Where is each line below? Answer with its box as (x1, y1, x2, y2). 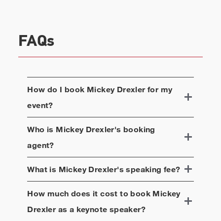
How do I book (27, 84, 87, 94)
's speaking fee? (117, 164, 181, 174)
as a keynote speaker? (56, 204, 146, 214)
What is (27, 164, 59, 174)
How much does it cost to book (27, 188, 153, 198)
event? (27, 100, 53, 110)
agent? (27, 140, 54, 149)
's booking (114, 124, 155, 134)
